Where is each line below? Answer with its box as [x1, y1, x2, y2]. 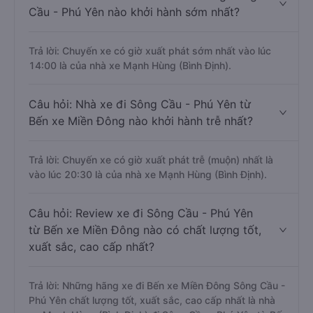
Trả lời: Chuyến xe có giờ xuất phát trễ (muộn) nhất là [29, 154, 273, 166]
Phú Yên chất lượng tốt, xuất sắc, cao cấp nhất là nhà [29, 294, 275, 306]
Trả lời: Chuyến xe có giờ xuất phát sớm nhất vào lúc [29, 45, 271, 57]
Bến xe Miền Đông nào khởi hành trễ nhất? [29, 114, 253, 128]
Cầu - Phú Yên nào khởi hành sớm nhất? [29, 5, 240, 19]
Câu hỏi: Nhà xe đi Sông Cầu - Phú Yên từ [29, 97, 251, 111]
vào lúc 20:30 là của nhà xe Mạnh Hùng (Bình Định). [29, 168, 267, 180]
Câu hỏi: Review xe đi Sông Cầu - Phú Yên [29, 206, 253, 220]
